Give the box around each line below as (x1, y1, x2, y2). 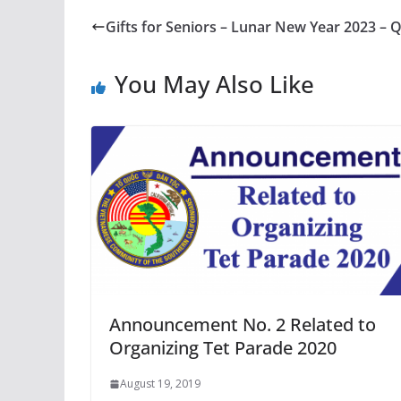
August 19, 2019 (120, 376, 200, 392)
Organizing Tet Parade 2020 (109, 336, 337, 361)
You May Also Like (115, 68, 314, 100)
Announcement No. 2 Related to (109, 312, 376, 337)
